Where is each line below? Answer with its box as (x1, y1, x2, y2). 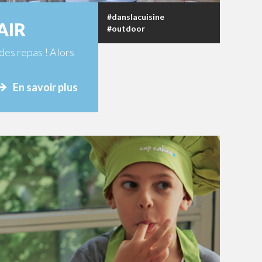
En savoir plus (13, 80, 78, 94)
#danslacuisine (107, 11, 164, 22)
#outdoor (107, 23, 145, 33)
